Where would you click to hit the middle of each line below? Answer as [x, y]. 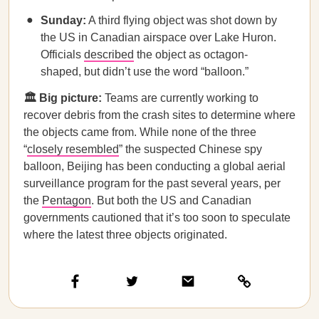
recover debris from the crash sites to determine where [159, 115]
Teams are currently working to [182, 98]
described [109, 54]
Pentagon [67, 200]
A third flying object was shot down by [182, 20]
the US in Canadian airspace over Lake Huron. [158, 37]
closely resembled [73, 149]
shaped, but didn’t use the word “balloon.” [145, 72]
